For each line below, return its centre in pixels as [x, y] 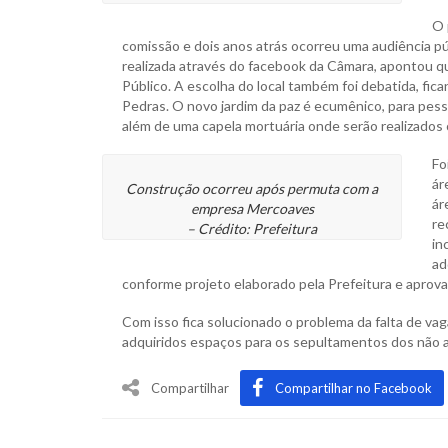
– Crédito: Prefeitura [252, 229]
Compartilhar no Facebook [353, 388]
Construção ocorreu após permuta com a [252, 189]
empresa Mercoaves [252, 209]
